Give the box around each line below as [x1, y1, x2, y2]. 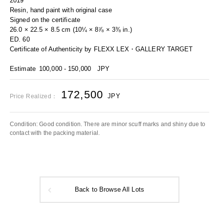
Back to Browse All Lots [75, 186, 144, 193]
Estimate [10, 65, 36, 72]
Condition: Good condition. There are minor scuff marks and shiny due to [10, 121, 206, 127]
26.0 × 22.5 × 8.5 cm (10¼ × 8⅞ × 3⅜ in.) [10, 26, 132, 33]
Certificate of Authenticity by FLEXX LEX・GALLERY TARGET [10, 45, 193, 53]
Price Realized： [10, 93, 58, 100]
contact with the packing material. [10, 130, 100, 136]
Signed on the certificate [10, 16, 80, 23]
